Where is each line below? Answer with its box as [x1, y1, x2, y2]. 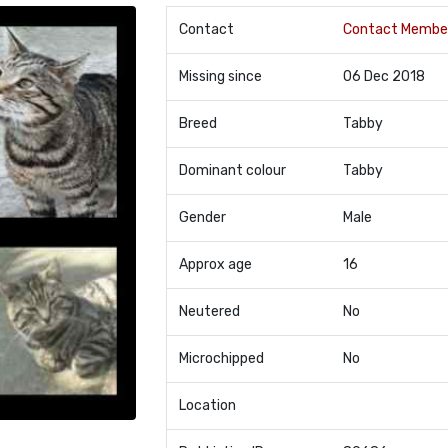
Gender [178, 209, 226, 226]
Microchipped [178, 350, 264, 367]
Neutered [178, 303, 240, 320]
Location [178, 397, 236, 414]
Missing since [178, 68, 262, 85]
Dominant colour [178, 162, 286, 179]
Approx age [178, 256, 252, 273]
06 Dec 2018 [342, 68, 425, 85]
